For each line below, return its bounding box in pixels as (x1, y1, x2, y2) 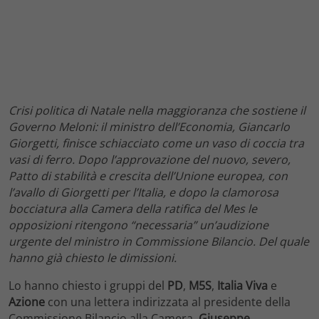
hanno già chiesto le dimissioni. (9, 249, 177, 266)
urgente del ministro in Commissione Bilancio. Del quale (9, 233, 309, 249)
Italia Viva (217, 277, 268, 293)
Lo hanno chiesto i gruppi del (9, 277, 167, 293)
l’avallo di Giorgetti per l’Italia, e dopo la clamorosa (9, 184, 278, 200)
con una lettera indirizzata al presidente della (45, 293, 291, 310)
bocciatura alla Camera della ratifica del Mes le (9, 200, 257, 216)
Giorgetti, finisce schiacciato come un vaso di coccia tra (9, 135, 304, 151)
